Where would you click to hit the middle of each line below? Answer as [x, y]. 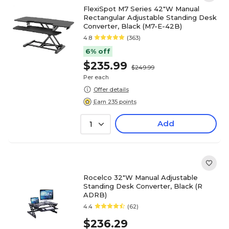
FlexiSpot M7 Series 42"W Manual [141, 9]
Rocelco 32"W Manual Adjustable [140, 177]
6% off [98, 51]
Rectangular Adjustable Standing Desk [150, 17]
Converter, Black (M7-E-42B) [132, 26]
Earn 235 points [115, 101]
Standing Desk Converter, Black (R [143, 186]
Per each [96, 77]
